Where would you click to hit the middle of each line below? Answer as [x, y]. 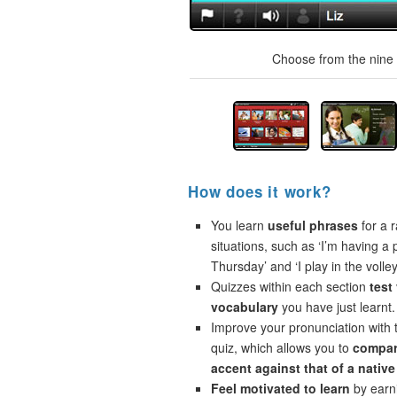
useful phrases [313, 225]
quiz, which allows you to [282, 347]
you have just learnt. [337, 307]
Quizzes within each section [290, 286]
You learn [239, 225]
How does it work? [260, 191]
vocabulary [245, 307]
